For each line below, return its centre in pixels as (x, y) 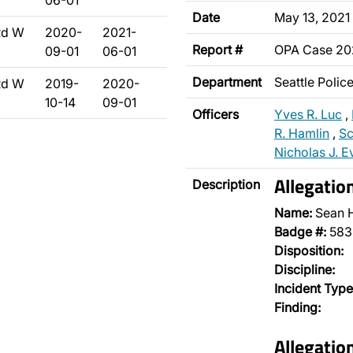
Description (226, 184)
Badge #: (300, 232)
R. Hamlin (302, 133)
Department (227, 82)
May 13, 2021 (312, 17)
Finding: (297, 307)
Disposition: (309, 251)
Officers (216, 114)
